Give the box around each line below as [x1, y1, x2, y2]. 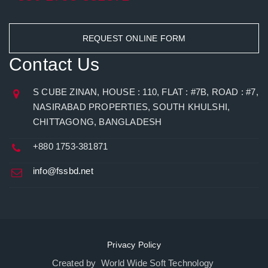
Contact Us [9, 54, 99, 74]
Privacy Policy [107, 240, 161, 249]
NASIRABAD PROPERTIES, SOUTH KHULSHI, [33, 102, 230, 112]
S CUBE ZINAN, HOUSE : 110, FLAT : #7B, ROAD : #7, [33, 87, 258, 97]
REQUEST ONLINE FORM [82, 33, 186, 43]
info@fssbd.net [33, 166, 93, 176]
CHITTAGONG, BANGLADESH [33, 117, 162, 127]
